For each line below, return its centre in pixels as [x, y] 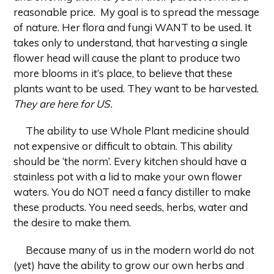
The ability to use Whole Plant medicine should [137, 131]
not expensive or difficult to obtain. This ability [123, 146]
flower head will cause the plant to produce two [127, 57]
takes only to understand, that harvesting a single [131, 42]
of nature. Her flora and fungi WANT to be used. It [132, 27]
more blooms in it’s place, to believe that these [123, 73]
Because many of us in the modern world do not [140, 250]
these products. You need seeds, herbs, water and [131, 207]
